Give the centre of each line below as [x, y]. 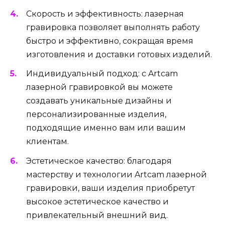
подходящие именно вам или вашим [106, 128]
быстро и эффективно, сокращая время [110, 41]
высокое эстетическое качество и [97, 201]
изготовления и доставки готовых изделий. [119, 55]
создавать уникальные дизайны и [99, 101]
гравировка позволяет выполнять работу [113, 28]
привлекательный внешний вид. [97, 215]
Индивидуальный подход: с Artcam [102, 74]
